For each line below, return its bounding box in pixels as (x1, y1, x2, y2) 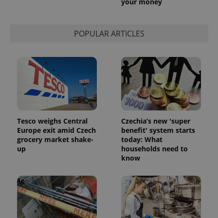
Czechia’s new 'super (121, 116, 190, 126)
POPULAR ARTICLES (73, 28, 145, 39)
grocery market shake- (17, 134, 93, 144)
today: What (121, 134, 163, 144)
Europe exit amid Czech (17, 125, 96, 135)
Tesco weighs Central (17, 116, 88, 126)
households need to (121, 144, 188, 153)
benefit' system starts (121, 125, 195, 135)
